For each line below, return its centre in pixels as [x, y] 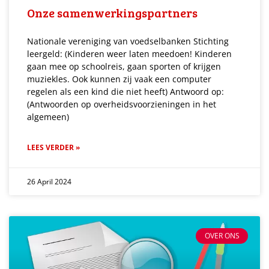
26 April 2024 [49, 181]
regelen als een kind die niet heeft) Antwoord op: [125, 91]
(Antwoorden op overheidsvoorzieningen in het [122, 104]
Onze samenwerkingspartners [112, 12]
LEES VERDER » [53, 147]
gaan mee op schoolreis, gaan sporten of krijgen [124, 66]
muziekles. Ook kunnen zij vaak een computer [119, 79]
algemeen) [48, 116]
